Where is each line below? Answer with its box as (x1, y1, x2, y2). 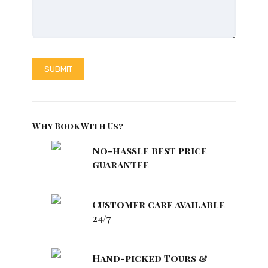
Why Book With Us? (32, 120, 123, 132)
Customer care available (92, 198, 225, 211)
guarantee (92, 158, 149, 170)
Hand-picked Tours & (92, 252, 208, 264)
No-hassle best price (92, 144, 207, 157)
